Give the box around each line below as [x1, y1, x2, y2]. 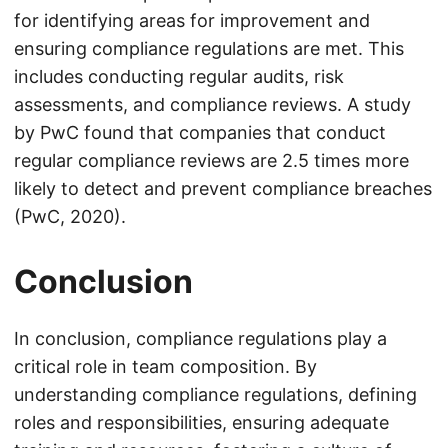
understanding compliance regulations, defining [14, 384, 417, 405]
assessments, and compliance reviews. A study [14, 94, 411, 115]
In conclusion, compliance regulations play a [14, 328, 387, 349]
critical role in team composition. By [14, 356, 317, 377]
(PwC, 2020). [14, 206, 126, 227]
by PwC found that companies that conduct [14, 122, 386, 143]
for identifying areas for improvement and [14, 10, 370, 31]
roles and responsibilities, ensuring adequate [14, 412, 389, 433]
